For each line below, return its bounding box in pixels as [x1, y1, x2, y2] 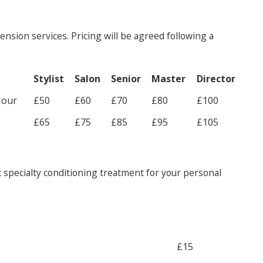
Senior [111, 72, 141, 85]
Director [197, 72, 235, 85]
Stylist [33, 72, 64, 85]
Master [151, 72, 186, 85]
